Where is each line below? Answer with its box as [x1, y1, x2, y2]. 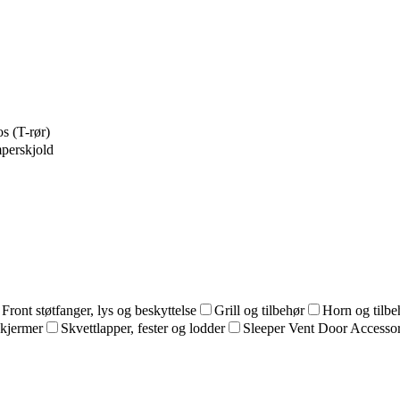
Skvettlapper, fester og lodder [61, 321, 225, 336]
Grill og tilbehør [214, 303, 304, 318]
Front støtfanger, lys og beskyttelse [2, 303, 196, 318]
